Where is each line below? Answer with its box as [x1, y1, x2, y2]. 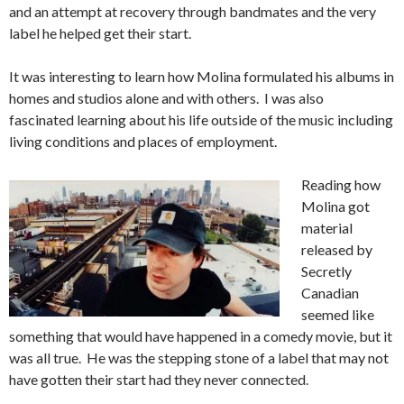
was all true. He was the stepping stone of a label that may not [9, 349, 389, 367]
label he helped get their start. [9, 24, 191, 42]
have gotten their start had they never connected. [9, 371, 308, 389]
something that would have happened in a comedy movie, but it [9, 327, 392, 345]
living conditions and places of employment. [9, 133, 277, 151]
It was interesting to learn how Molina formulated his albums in [9, 68, 394, 86]
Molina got [301, 197, 370, 216]
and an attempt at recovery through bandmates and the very [9, 3, 376, 21]
